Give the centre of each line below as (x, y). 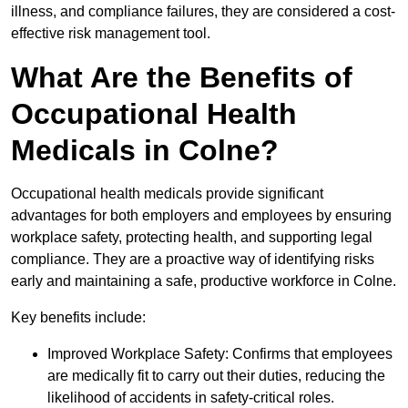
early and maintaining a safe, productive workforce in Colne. (204, 281)
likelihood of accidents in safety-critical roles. (191, 398)
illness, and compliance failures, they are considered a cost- (203, 12)
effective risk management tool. (111, 34)
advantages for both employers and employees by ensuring (201, 216)
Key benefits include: (78, 318)
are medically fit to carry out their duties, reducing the (216, 376)
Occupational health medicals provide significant (167, 194)
